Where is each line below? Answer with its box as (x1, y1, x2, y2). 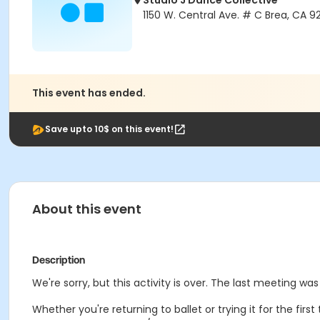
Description (32, 254, 85, 266)
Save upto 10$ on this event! (45, 123, 174, 135)
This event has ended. (32, 86, 146, 100)
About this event (32, 200, 141, 218)
